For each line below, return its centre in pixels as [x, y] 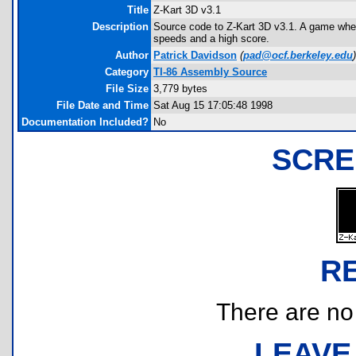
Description [120, 27]
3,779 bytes [180, 89]
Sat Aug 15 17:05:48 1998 [213, 105]
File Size [127, 89]
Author [132, 55]
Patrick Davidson [195, 55]
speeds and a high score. [211, 39]
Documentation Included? [85, 122]
